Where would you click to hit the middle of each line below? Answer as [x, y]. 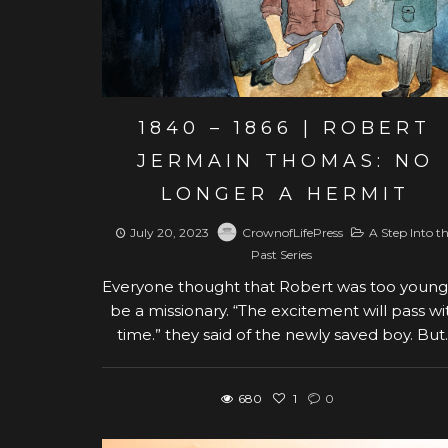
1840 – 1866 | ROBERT [285, 127]
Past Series [281, 254]
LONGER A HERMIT [285, 193]
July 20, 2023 [170, 232]
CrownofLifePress [293, 232]
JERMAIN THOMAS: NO [285, 160]
